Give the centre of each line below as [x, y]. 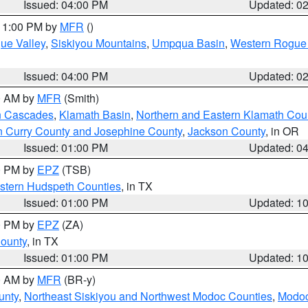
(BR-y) [78, 279]
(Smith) [80, 98]
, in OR [282, 131]
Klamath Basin [95, 114]
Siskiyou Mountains [99, 43]
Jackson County [227, 131]
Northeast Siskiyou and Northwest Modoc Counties [148, 296]
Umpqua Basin [188, 43]
